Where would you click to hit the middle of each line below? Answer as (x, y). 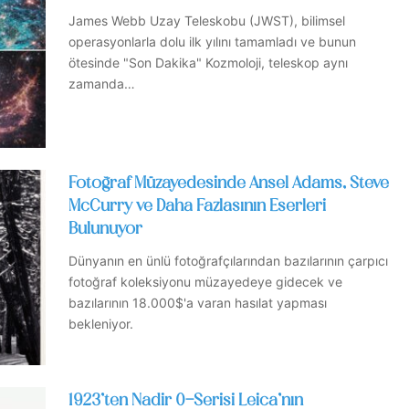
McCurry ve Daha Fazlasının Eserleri (197, 207)
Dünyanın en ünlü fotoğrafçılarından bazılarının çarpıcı (228, 261)
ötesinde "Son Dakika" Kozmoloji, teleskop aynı (208, 62)
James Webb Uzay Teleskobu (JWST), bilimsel (207, 20)
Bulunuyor (105, 230)
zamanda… (102, 83)
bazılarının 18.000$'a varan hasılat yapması (198, 303)
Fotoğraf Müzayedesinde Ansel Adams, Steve (229, 184)
